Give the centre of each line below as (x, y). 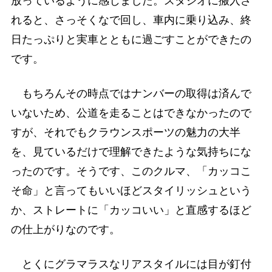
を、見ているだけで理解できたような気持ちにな (131, 151)
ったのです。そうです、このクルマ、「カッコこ (131, 171)
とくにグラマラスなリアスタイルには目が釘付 (131, 264)
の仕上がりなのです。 (65, 229)
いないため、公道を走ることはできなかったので (131, 113)
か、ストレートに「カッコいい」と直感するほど (131, 210)
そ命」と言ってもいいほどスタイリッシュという (131, 190)
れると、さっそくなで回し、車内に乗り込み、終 (131, 20)
